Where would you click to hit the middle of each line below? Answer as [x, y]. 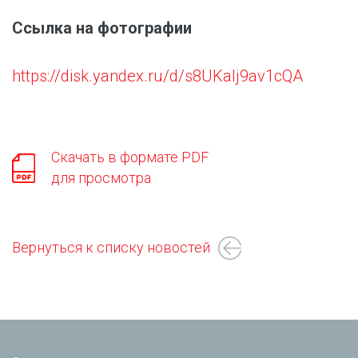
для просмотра [101, 178]
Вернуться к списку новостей [111, 247]
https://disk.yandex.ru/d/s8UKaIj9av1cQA [157, 76]
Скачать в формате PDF [129, 157]
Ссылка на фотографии [102, 28]
